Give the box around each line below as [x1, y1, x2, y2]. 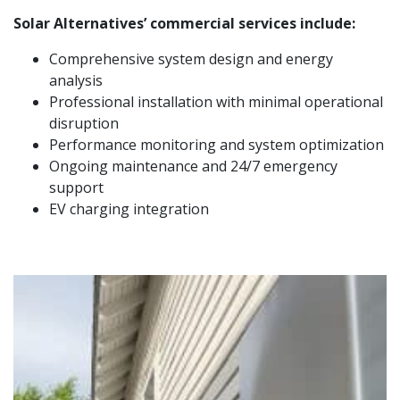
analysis [49, 70, 103, 90]
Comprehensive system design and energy [49, 48, 333, 69]
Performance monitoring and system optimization [49, 134, 384, 154]
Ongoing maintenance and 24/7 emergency [49, 155, 337, 176]
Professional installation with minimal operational [49, 91, 383, 112]
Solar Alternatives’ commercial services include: [13, 12, 355, 33]
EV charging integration [49, 198, 209, 219]
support [49, 177, 104, 197]
